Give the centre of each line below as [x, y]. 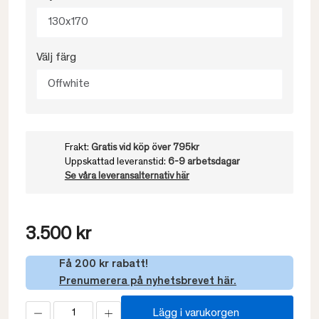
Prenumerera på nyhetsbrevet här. [148, 281]
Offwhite [69, 84]
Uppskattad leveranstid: [116, 162]
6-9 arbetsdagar [204, 162]
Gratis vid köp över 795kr [145, 148]
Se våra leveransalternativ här [127, 177]
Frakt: [78, 148]
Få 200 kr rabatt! [104, 264]
